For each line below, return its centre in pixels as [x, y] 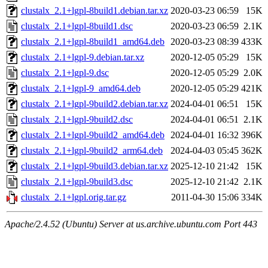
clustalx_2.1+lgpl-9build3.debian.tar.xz [95, 166]
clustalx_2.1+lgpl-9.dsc [65, 73]
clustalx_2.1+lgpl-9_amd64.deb [81, 89]
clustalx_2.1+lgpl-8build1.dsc [77, 26]
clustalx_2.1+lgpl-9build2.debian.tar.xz [95, 104]
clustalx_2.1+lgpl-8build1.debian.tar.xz [95, 11]
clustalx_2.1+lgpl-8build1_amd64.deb [93, 42]
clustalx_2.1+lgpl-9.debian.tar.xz [83, 57]
